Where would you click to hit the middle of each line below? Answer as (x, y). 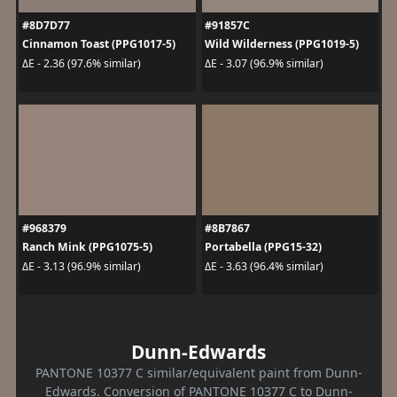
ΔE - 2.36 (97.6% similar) (81, 63)
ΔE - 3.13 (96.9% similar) (81, 266)
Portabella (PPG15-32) (263, 247)
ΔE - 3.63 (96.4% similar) (264, 266)
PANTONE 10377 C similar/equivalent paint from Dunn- (198, 373)
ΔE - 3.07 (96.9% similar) (264, 63)
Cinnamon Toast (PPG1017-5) (98, 44)
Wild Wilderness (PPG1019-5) (282, 44)
